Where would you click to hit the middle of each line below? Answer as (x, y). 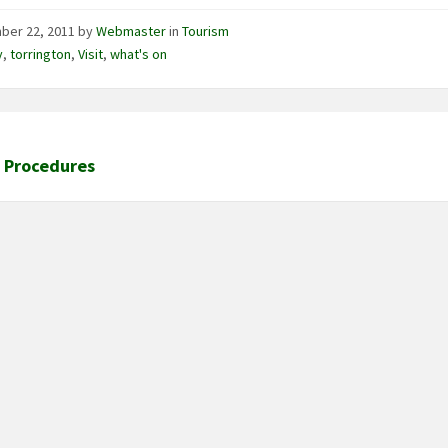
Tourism (206, 30)
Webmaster (131, 30)
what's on (139, 53)
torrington (41, 53)
